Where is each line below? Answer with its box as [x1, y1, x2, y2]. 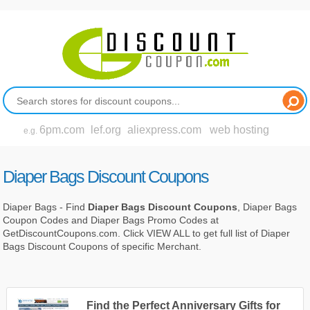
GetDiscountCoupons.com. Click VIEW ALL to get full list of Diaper [3, 227, 291, 239]
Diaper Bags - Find [3, 201, 89, 212]
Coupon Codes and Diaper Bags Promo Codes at [3, 214, 219, 226]
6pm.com [39, 124, 85, 136]
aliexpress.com [127, 124, 202, 136]
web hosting [210, 124, 270, 136]
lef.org [91, 124, 122, 136]
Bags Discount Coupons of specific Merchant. [3, 240, 202, 252]
